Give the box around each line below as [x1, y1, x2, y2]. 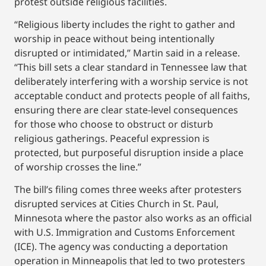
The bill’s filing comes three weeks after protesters [14, 183, 242, 197]
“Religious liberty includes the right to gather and [14, 17, 235, 31]
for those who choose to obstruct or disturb [14, 117, 213, 131]
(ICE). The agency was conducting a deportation [14, 240, 228, 254]
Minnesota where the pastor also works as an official [14, 211, 252, 225]
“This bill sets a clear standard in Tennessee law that [14, 60, 247, 74]
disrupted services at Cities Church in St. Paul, [14, 197, 218, 211]
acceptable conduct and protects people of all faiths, [14, 88, 250, 102]
